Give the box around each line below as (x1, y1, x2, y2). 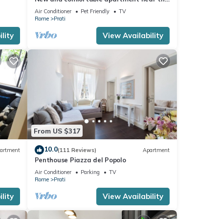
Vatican (34, 4, 59, 12)
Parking (80, 169, 100, 176)
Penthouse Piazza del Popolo (34, 156, 126, 164)
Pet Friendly (80, 8, 109, 15)
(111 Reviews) (57, 146, 96, 153)
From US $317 (33, 126, 80, 135)
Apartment (143, 146, 170, 153)
